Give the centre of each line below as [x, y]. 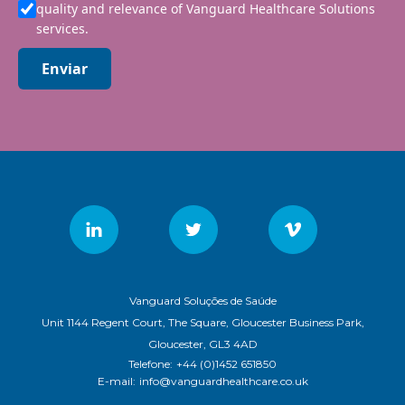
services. [62, 28]
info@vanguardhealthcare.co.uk [223, 381]
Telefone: [151, 363]
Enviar [65, 68]
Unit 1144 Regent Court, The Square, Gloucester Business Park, [202, 322]
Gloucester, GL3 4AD [202, 344]
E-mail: [116, 381]
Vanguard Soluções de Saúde [202, 300]
